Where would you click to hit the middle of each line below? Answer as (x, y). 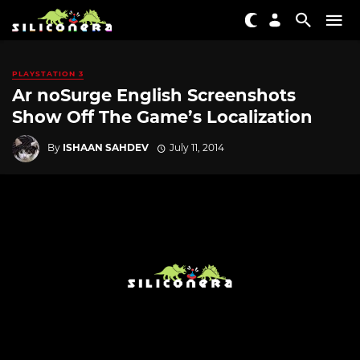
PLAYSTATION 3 (48, 74)
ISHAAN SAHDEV (106, 147)
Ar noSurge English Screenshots (154, 96)
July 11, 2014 (196, 147)
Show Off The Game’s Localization (162, 117)
